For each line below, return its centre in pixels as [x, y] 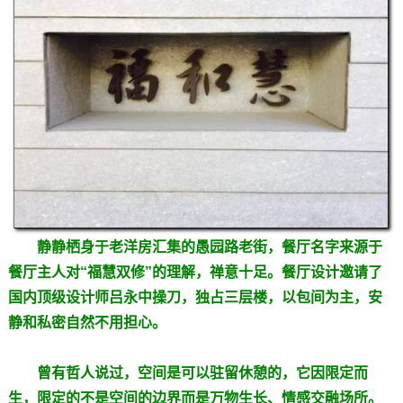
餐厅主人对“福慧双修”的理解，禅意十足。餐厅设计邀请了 [195, 272]
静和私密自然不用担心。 [87, 322]
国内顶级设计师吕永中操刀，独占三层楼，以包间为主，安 [195, 297]
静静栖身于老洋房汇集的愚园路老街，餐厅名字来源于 [209, 246]
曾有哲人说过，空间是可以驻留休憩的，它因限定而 [202, 372]
